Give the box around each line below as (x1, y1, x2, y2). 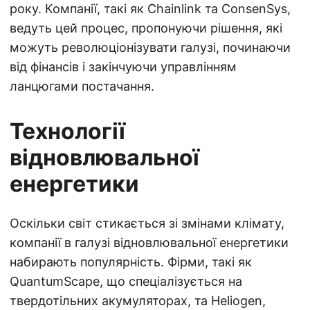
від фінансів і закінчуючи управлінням (10, 60, 237, 74)
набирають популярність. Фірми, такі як (10, 255, 252, 269)
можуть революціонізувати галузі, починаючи (10, 40, 291, 55)
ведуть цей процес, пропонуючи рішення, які (10, 21, 282, 35)
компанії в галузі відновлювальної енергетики (10, 235, 289, 250)
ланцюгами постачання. (10, 79, 154, 93)
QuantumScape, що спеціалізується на (10, 274, 242, 289)
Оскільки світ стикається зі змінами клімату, (10, 216, 284, 230)
